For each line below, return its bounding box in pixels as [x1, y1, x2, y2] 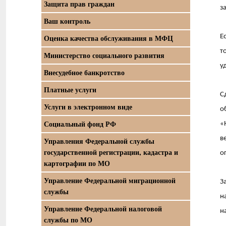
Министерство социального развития [44, 50, 164, 61]
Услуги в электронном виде [44, 101, 132, 112]
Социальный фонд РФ [44, 119, 116, 129]
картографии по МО [44, 158, 110, 168]
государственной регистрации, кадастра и [44, 147, 178, 157]
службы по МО [44, 214, 92, 225]
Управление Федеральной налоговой [44, 203, 162, 214]
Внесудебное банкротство [44, 67, 125, 78]
